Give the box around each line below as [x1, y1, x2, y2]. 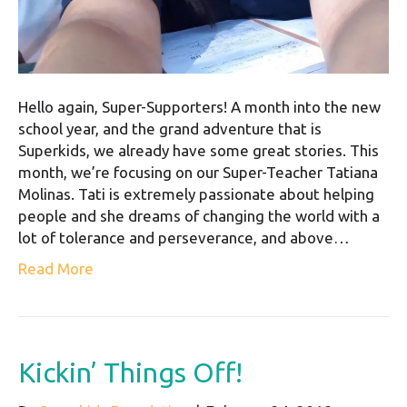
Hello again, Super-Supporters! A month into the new [18, 98, 381, 116]
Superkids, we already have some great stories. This [18, 142, 379, 160]
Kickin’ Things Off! [18, 357, 243, 389]
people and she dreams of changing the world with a [18, 207, 380, 225]
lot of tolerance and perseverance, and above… [18, 229, 350, 247]
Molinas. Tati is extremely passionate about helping [18, 185, 374, 203]
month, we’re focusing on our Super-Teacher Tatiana [18, 164, 378, 182]
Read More [18, 260, 94, 278]
